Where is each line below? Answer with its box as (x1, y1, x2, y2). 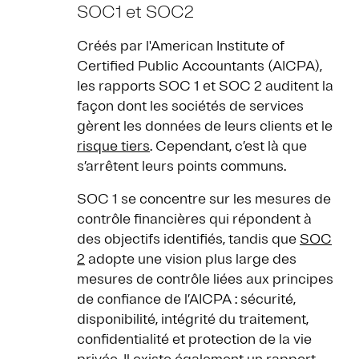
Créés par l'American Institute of (77, 37, 284, 55)
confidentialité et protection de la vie (77, 330, 312, 349)
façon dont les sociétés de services (77, 97, 304, 115)
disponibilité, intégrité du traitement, (77, 310, 309, 329)
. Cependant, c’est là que (150, 137, 307, 155)
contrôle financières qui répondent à (77, 210, 312, 228)
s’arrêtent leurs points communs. (77, 157, 286, 175)
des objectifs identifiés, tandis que (77, 230, 300, 248)
